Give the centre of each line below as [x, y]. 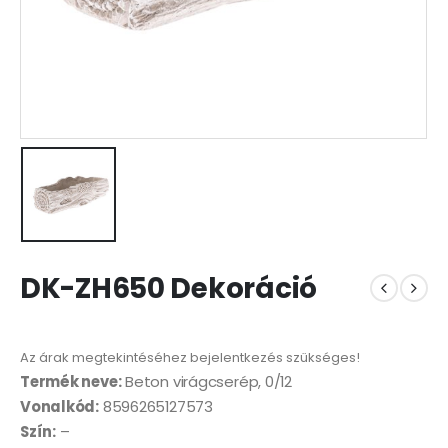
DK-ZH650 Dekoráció [168, 288]
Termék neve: [71, 382]
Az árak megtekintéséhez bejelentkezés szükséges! [190, 358]
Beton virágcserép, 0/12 [206, 382]
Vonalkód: [59, 407]
